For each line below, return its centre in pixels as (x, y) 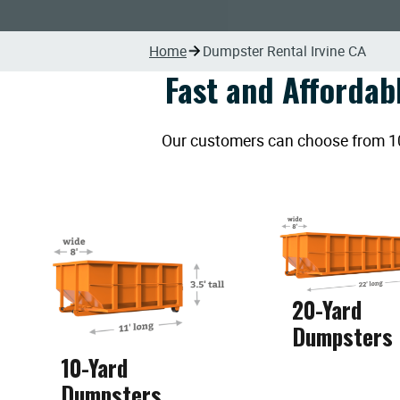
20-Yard (327, 309)
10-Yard (94, 367)
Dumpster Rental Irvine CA (284, 51)
